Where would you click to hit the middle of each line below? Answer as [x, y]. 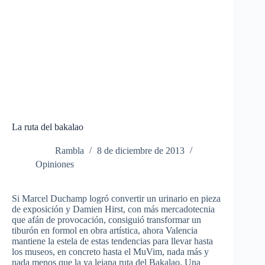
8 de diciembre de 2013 [141, 151]
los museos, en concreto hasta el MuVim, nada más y [110, 252]
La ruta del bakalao [48, 127]
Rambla [70, 151]
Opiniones [55, 164]
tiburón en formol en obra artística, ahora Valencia [105, 231]
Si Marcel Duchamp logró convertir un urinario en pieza [116, 199]
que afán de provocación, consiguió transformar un [106, 220]
